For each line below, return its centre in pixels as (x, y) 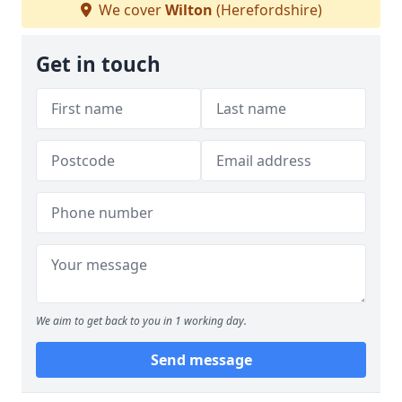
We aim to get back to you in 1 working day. (141, 321)
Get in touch (98, 64)
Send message (201, 360)
